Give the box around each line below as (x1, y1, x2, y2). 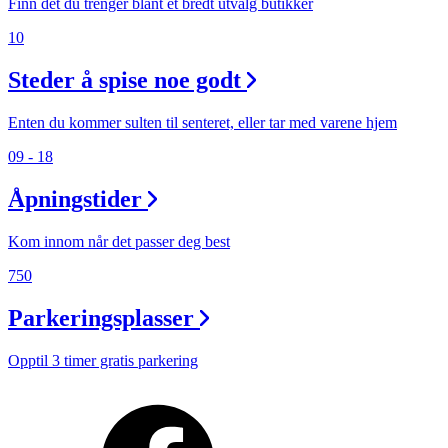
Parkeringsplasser (8, 304, 194, 331)
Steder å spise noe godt (8, 67, 241, 94)
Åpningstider (8, 185, 142, 212)
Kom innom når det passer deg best (8, 232, 230, 250)
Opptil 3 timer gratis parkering (8, 351, 198, 369)
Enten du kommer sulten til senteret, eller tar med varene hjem (8, 113, 397, 131)
